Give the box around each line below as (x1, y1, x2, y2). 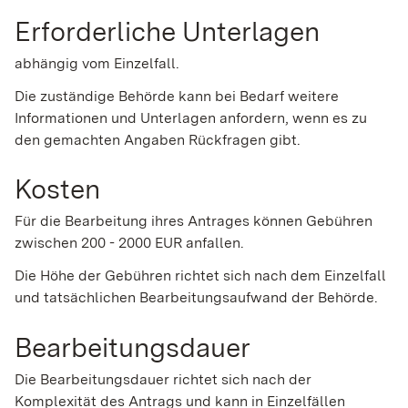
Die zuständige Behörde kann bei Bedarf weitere (15, 87, 339, 105)
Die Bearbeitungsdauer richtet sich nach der (15, 370, 311, 388)
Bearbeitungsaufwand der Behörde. (139, 289, 378, 307)
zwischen (15, 234, 81, 252)
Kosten (15, 172, 100, 206)
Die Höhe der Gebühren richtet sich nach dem (15, 267, 321, 285)
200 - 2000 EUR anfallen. (81, 234, 244, 252)
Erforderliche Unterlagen (15, 14, 320, 47)
